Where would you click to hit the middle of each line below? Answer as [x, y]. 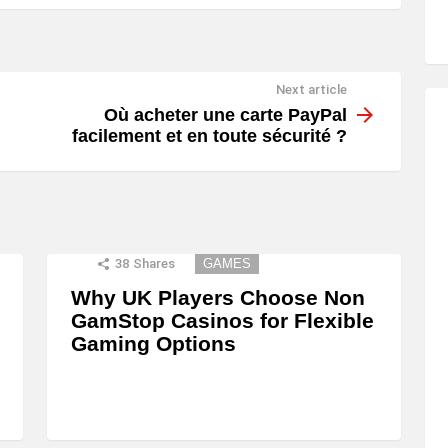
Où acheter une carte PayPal [225, 114]
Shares [154, 263]
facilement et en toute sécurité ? [209, 135]
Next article [311, 90]
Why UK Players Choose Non [218, 297]
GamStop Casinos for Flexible [222, 320]
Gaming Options [153, 343]
